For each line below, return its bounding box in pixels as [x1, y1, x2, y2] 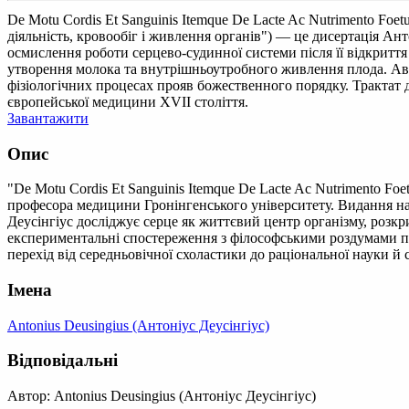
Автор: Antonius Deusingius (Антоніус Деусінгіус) [7, 388, 316, 404]
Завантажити [7, 110, 89, 126]
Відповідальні [7, 351, 118, 371]
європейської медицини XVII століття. [7, 93, 248, 110]
